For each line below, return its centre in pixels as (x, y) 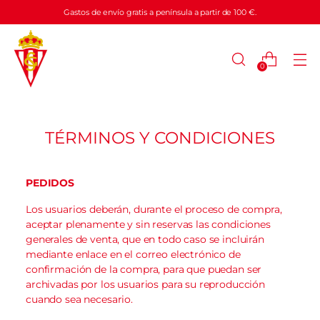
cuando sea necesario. (79, 299)
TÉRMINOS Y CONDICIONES (160, 137)
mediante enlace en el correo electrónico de (133, 254)
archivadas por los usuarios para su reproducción (146, 284)
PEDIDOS (50, 182)
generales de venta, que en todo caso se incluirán (145, 239)
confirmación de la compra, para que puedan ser (144, 269)
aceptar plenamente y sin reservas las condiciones (148, 224)
